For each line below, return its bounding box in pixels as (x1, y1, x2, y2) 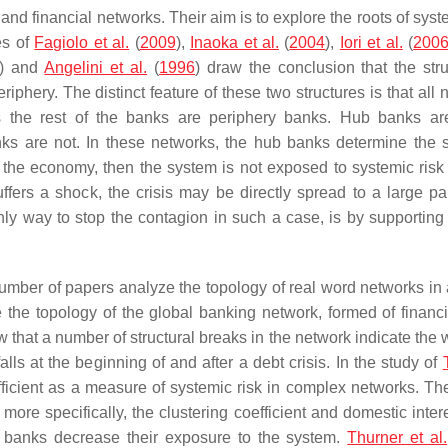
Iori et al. (339, 34, 403, 51)
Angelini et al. (44, 59, 148, 76)
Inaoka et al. (190, 34, 279, 51)
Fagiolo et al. (34, 34, 130, 51)
